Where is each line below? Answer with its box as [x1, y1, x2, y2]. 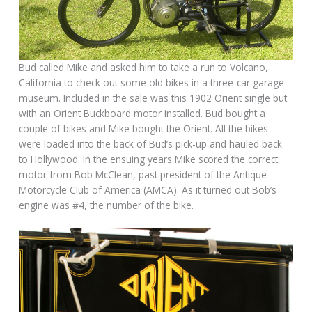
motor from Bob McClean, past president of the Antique [19, 168, 267, 182]
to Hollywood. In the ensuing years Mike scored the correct [19, 153, 279, 166]
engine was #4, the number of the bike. [19, 198, 194, 212]
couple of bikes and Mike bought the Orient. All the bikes [19, 122, 269, 136]
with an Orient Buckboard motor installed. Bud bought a [19, 107, 266, 120]
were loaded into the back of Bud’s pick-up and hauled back [19, 137, 283, 151]
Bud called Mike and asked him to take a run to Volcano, [19, 61, 269, 75]
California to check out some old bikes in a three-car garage [19, 76, 285, 90]
